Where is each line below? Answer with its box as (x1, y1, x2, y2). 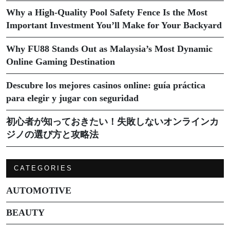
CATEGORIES (14, 164, 73, 172)
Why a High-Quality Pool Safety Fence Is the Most (6, 7, 207, 17)
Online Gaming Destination (6, 56, 115, 67)
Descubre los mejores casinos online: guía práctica (6, 80, 205, 90)
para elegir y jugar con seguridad (6, 92, 139, 103)
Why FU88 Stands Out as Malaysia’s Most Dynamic (6, 43, 213, 54)
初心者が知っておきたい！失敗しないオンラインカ (6, 116, 219, 127)
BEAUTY (6, 207, 45, 218)
